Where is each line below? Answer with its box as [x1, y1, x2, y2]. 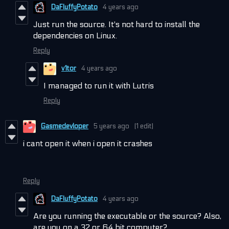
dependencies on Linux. [33, 30, 117, 40]
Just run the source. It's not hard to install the [33, 19, 200, 29]
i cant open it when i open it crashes [23, 138, 152, 148]
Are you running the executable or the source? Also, [33, 211, 221, 221]
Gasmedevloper [41, 122, 88, 131]
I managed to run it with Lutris [43, 80, 154, 90]
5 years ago [94, 122, 129, 131]
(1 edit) [134, 122, 153, 131]
